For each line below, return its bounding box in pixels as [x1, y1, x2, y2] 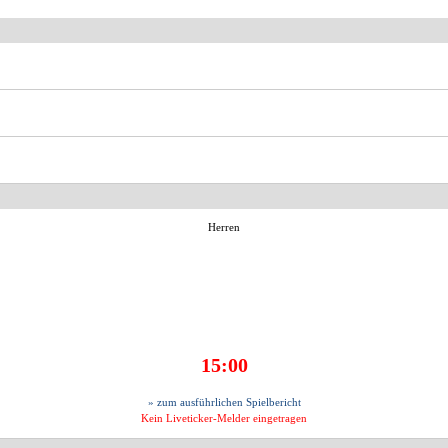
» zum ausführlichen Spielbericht [147, 396, 301, 409]
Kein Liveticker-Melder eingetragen [141, 412, 307, 425]
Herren [208, 221, 240, 234]
